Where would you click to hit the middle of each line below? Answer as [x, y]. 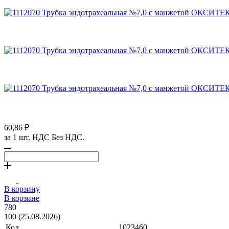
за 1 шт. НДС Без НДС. [44, 137]
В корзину [22, 189]
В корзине [22, 198]
